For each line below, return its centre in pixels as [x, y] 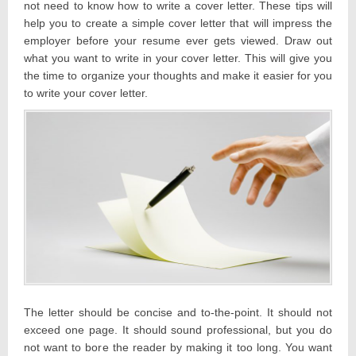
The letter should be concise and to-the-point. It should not [178, 312]
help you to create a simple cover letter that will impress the [178, 23]
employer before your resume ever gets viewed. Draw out [178, 41]
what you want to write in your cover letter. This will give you [178, 58]
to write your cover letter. [86, 93]
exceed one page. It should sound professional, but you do [178, 329]
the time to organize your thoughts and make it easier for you [178, 76]
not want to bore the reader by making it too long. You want [178, 347]
